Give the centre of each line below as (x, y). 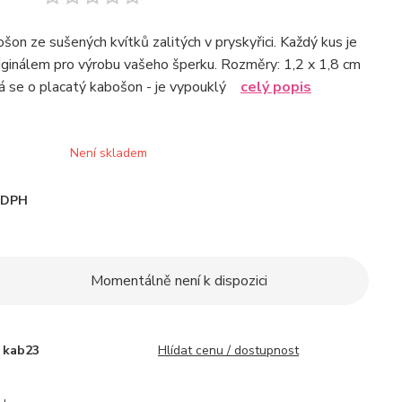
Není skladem (109, 153)
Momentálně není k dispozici (179, 281)
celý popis (276, 87)
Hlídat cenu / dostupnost (228, 350)
